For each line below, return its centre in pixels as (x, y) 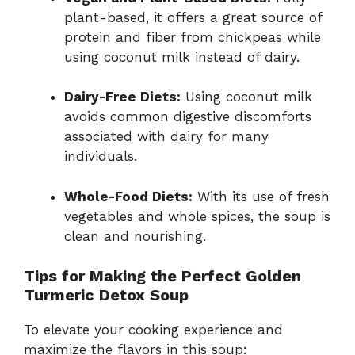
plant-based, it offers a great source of (193, 17)
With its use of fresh (261, 196)
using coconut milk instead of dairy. (182, 57)
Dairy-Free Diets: (122, 97)
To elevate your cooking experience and (153, 330)
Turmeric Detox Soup (106, 295)
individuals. (101, 156)
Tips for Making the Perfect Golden (162, 276)
